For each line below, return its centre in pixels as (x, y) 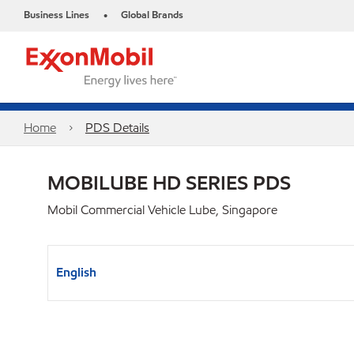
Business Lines (56, 15)
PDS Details (117, 128)
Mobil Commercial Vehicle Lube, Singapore (162, 210)
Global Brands (152, 15)
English (76, 272)
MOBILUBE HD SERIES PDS (169, 183)
